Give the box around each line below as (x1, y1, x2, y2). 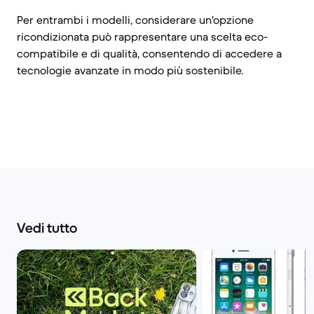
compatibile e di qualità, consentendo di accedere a (17, 46, 282, 60)
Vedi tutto (17, 219, 77, 237)
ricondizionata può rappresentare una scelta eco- (17, 29, 268, 43)
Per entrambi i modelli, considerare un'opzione (17, 13, 254, 27)
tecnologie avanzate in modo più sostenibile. (17, 63, 243, 77)
